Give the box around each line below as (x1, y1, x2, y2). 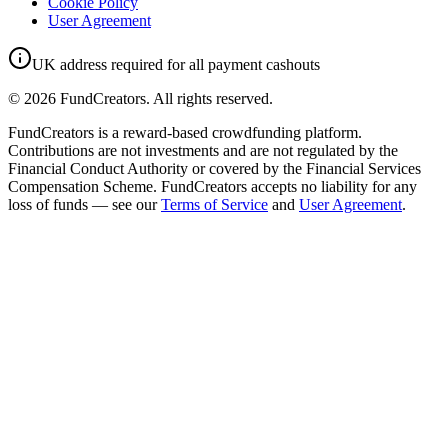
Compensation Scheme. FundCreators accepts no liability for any (8, 177, 417, 195)
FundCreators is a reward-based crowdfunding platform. (8, 123, 362, 141)
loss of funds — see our (8, 195, 157, 213)
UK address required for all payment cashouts (32, 55, 320, 73)
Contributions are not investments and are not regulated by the (8, 141, 398, 159)
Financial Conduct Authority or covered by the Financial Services (8, 159, 421, 177)
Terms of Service (161, 195, 268, 213)
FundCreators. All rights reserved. (56, 89, 273, 107)
